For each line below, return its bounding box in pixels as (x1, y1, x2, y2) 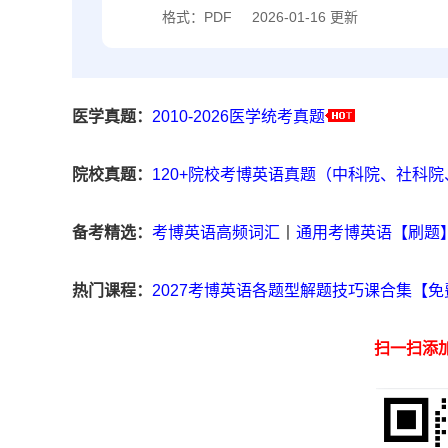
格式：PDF (162, 9, 232, 26)
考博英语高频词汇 (152, 224, 280, 242)
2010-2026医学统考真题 (152, 108, 325, 126)
